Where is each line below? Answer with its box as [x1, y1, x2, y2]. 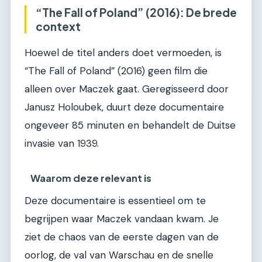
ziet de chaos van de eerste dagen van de [25, 230, 219, 244]
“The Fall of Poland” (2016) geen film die [25, 64, 208, 77]
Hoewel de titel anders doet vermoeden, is [25, 46, 222, 59]
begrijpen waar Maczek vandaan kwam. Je [25, 212, 219, 226]
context [36, 19, 81, 33]
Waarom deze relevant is [30, 172, 152, 185]
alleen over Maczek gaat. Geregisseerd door [25, 82, 229, 95]
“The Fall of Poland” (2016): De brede [36, 5, 237, 19]
